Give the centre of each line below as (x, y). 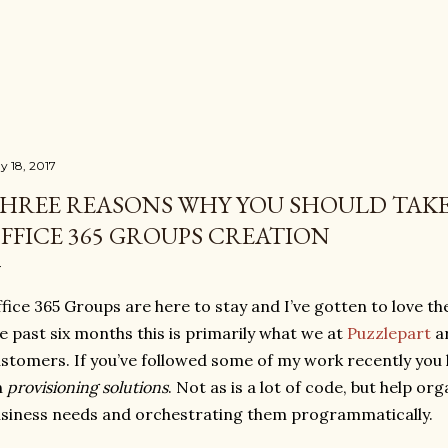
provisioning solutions (87, 387)
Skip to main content (224, 25)
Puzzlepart (389, 333)
